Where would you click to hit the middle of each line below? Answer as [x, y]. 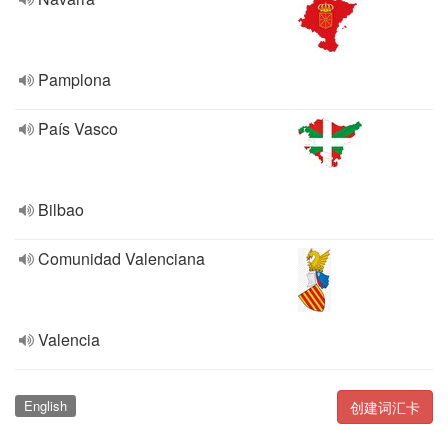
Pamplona [74, 79]
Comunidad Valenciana [121, 258]
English [45, 405]
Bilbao [61, 209]
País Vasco [78, 128]
